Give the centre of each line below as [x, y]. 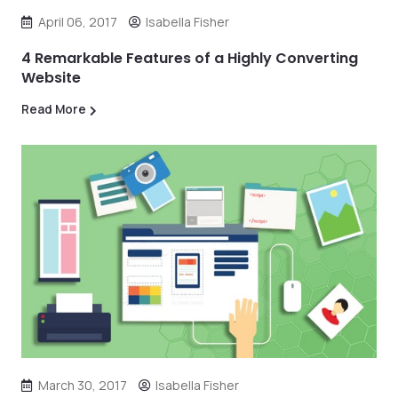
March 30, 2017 [83, 385]
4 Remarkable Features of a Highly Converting [190, 58]
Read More [54, 109]
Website [51, 78]
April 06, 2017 [78, 22]
